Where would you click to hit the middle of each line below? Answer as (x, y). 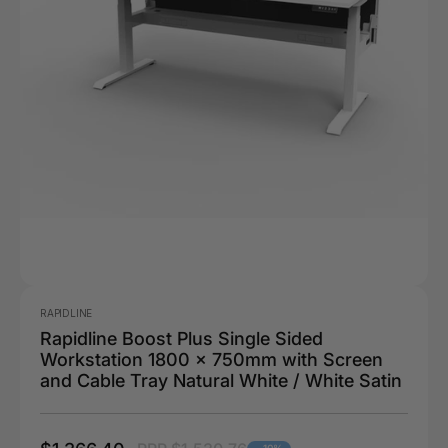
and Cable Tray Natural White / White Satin (221, 380)
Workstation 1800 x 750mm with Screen (211, 359)
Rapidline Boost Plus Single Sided (181, 338)
